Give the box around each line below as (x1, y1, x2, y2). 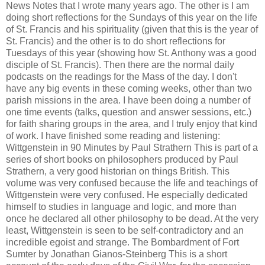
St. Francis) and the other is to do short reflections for (6, 36, 225, 46)
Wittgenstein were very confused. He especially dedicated (6, 190, 248, 200)
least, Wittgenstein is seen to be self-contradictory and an (6, 225, 244, 235)
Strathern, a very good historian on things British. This (6, 166, 230, 176)
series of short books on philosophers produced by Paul (6, 154, 238, 164)
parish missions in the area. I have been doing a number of (6, 95, 250, 105)
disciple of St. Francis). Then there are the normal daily (6, 60, 234, 70)
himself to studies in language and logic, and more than (6, 202, 237, 212)
